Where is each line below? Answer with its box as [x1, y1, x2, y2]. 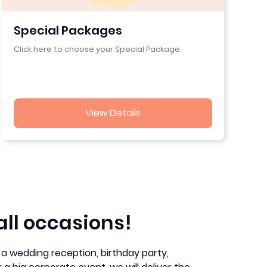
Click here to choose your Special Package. [13, 44, 182, 54]
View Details [85, 105, 141, 120]
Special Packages [13, 21, 122, 39]
